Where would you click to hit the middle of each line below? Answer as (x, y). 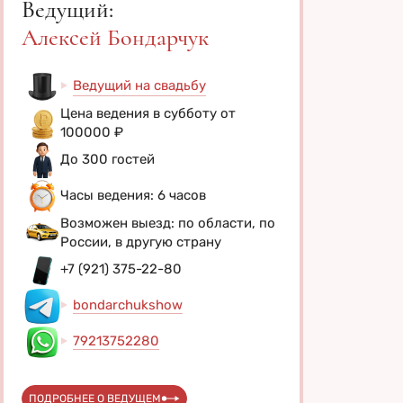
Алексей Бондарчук (115, 37)
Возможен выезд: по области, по (168, 223)
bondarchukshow (128, 305)
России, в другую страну (141, 242)
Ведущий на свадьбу (139, 85)
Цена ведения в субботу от (148, 113)
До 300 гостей (107, 160)
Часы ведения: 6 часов (133, 196)
